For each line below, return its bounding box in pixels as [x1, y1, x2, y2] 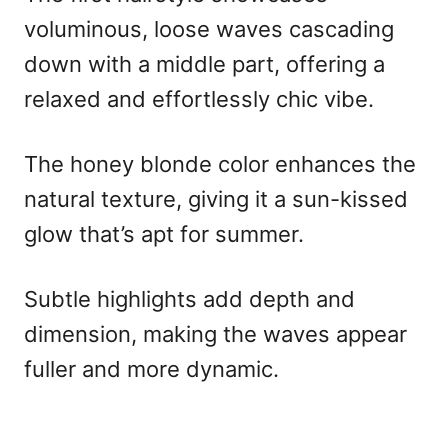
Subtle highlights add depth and [24, 286, 355, 313]
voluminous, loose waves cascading [24, 16, 394, 43]
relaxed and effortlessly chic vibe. [24, 86, 374, 113]
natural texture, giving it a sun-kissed [24, 186, 408, 213]
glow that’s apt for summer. [24, 221, 304, 248]
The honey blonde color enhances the [24, 151, 416, 178]
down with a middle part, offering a [24, 51, 385, 78]
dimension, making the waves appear [24, 321, 407, 348]
